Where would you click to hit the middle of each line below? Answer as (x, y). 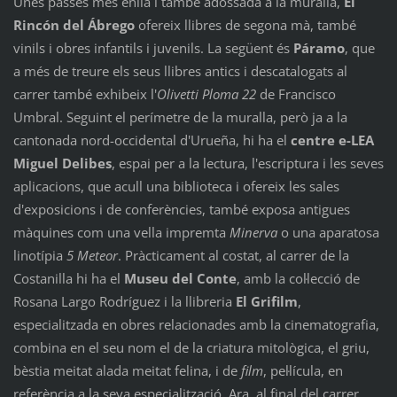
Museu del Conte (180, 278)
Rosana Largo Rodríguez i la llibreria (124, 301)
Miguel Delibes (62, 163)
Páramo (319, 47)
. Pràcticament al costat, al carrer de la (233, 255)
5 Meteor (92, 255)
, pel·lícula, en (303, 370)
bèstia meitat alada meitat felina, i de (127, 370)
